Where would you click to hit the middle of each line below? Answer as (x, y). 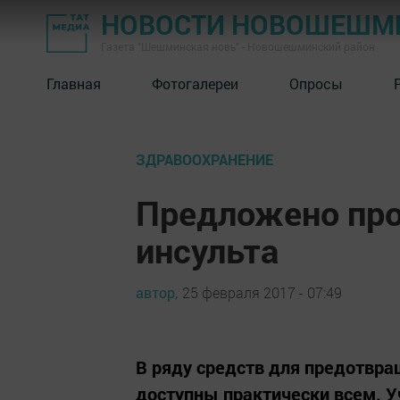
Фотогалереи (195, 83)
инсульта (207, 250)
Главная (74, 83)
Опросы (316, 83)
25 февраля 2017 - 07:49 (262, 292)
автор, (157, 292)
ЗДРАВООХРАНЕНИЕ (204, 159)
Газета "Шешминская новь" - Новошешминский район (238, 46)
